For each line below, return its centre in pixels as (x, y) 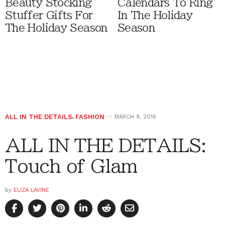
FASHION (90, 117)
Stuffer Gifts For (49, 16)
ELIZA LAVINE (31, 190)
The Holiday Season (56, 28)
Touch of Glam (71, 166)
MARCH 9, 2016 (135, 117)
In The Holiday (155, 16)
